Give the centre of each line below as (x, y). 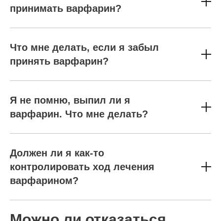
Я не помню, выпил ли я (70, 100)
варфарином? (44, 181)
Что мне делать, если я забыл (84, 47)
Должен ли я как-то (57, 153)
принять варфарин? (59, 61)
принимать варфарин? (66, 8)
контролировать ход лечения (82, 167)
